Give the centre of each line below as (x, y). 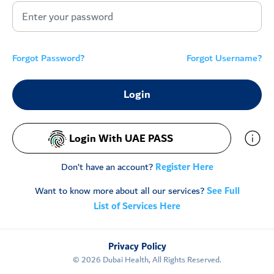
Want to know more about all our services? (120, 191)
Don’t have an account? (107, 167)
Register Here (183, 167)
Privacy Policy (137, 247)
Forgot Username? (224, 58)
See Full (223, 191)
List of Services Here (137, 206)
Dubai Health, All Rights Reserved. (161, 260)
